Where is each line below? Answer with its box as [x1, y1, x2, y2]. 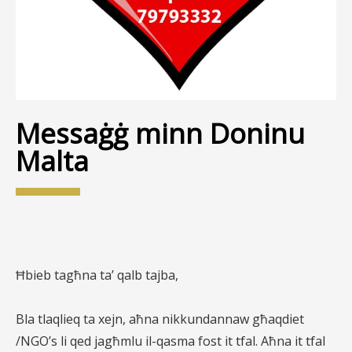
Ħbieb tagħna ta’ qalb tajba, [16, 266, 178, 284]
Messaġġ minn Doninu [16, 115, 305, 152]
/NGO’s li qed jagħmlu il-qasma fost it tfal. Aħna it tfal [16, 332, 325, 350]
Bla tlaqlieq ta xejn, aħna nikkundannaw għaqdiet [16, 310, 304, 328]
